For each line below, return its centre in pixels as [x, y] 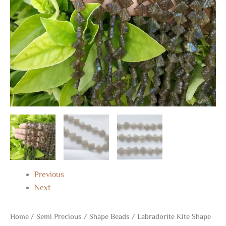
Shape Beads [109, 216]
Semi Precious [59, 216]
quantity [22, 18]
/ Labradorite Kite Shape [170, 216]
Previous [49, 174]
